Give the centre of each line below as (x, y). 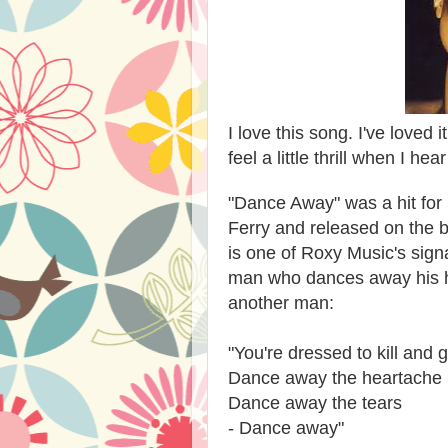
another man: (286, 303)
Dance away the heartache (335, 378)
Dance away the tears (315, 403)
